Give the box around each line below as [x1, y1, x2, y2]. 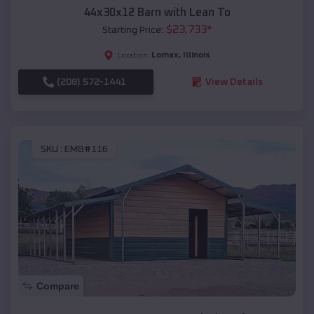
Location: [117, 51, 150, 59]
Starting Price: [102, 25, 163, 35]
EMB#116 [64, 144, 108, 155]
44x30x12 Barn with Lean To [83, 6, 231, 18]
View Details [205, 76, 263, 87]
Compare [36, 280, 79, 292]
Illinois [183, 50, 210, 60]
